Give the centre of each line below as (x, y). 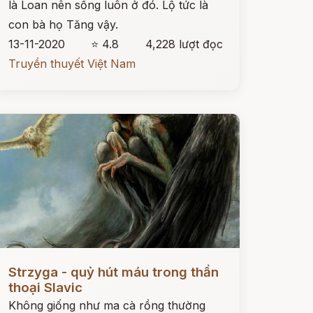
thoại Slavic (45, 287)
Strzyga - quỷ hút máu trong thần (113, 272)
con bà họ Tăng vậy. (63, 24)
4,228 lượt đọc (184, 44)
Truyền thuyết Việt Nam (72, 64)
